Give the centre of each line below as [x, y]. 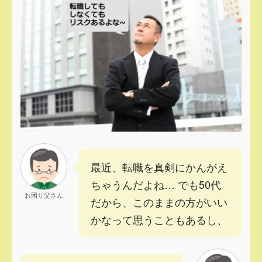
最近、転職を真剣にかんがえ [159, 166]
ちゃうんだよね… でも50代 [156, 184]
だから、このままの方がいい [159, 201]
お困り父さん [44, 194]
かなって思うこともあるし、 [159, 219]
